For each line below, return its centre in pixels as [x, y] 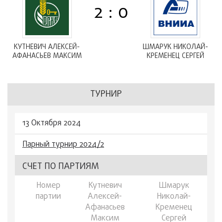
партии [48, 197]
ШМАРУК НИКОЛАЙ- [175, 47]
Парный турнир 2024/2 [63, 145]
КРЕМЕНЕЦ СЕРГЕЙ [175, 56]
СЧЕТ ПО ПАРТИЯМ [61, 167]
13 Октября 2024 [52, 123]
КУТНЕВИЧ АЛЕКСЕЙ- [47, 47]
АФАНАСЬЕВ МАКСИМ [47, 56]
